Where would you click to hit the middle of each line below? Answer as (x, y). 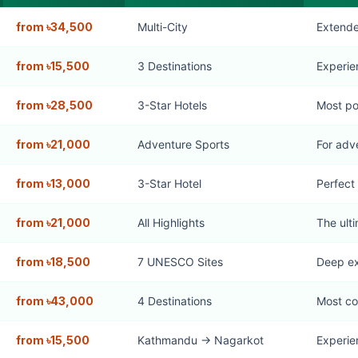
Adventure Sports (183, 144)
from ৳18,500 (53, 261)
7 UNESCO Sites (180, 261)
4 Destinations (174, 300)
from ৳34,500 (54, 26)
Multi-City (162, 26)
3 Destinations (174, 66)
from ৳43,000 (54, 300)
